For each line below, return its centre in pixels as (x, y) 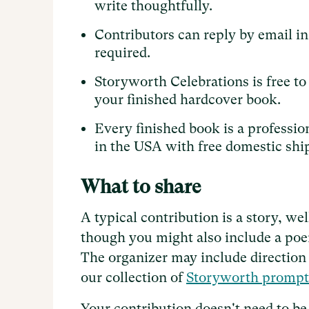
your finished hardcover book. (188, 100)
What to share (141, 187)
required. (122, 53)
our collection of (133, 278)
